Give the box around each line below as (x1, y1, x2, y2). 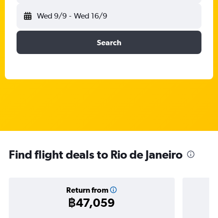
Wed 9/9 (37, 11, 67, 20)
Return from (66, 185, 109, 194)
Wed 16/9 (73, 11, 107, 20)
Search (97, 38, 121, 47)
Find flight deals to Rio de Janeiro (9, 147, 182, 161)
